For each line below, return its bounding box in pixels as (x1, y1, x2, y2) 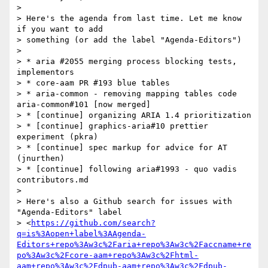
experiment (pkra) (17, 132, 98, 142)
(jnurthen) (17, 154, 65, 163)
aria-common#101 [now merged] (17, 100, 151, 109)
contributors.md (17, 175, 89, 185)
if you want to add (17, 25, 108, 34)
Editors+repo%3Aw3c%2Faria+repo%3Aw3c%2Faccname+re (17, 240, 251, 249)
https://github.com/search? (31, 218, 156, 228)
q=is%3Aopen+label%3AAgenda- (17, 229, 146, 239)
